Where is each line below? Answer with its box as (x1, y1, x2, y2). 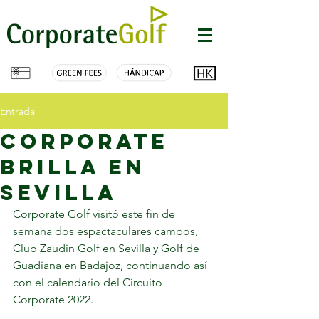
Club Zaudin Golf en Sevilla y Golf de (13, 241, 202, 255)
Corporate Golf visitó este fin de (13, 207, 178, 221)
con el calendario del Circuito (13, 276, 165, 289)
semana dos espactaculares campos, (13, 224, 201, 238)
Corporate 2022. (13, 293, 96, 306)
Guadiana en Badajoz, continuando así (13, 258, 210, 272)
